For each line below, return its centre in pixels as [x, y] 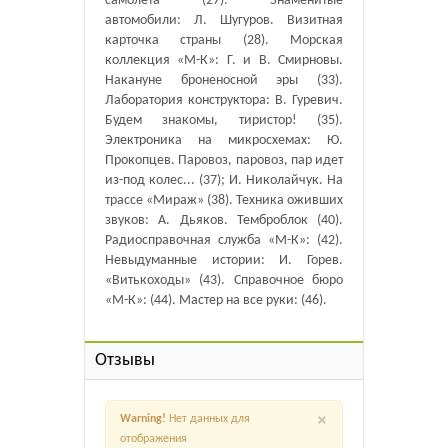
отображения [153, 439]
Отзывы [125, 360]
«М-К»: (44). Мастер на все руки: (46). [216, 300]
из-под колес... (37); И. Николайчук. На [224, 180]
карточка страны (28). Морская [224, 40]
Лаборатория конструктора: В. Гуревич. [224, 100]
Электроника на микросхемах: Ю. [224, 140]
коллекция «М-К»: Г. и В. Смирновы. [224, 60]
